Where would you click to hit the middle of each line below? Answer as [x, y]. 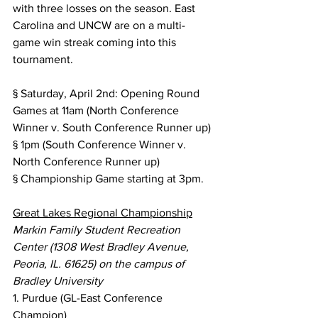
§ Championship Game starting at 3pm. [108, 179]
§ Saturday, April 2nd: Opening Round [108, 93]
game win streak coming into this [96, 42]
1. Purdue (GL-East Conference [89, 298]
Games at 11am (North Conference [97, 110]
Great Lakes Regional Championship [103, 213]
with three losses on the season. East [105, 8]
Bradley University [58, 281]
